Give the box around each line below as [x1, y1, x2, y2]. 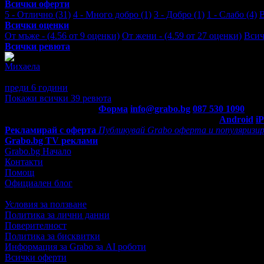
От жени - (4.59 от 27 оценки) [122, 30, 242, 41]
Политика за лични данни [5, 209, 110, 220]
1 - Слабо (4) [207, 9, 257, 19]
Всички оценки [5, 19, 69, 30]
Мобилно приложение [5, 114, 98, 124]
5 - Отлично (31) [5, 9, 71, 19]
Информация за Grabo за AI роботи [5, 241, 146, 252]
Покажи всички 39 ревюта [5, 93, 111, 103]
